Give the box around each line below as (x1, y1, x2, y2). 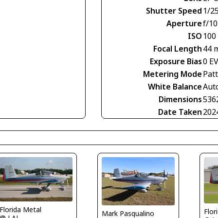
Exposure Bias (150, 55, 202, 67)
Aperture (166, 18, 202, 29)
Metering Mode (143, 68, 202, 79)
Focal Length (153, 43, 202, 54)
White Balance (148, 81, 202, 92)
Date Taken (158, 106, 202, 117)
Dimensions (159, 93, 202, 105)
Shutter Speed (146, 5, 202, 16)
